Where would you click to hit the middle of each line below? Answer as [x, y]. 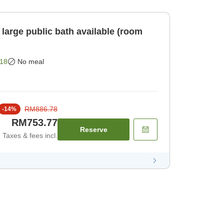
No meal [31, 61]
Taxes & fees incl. [30, 135]
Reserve [93, 129]
